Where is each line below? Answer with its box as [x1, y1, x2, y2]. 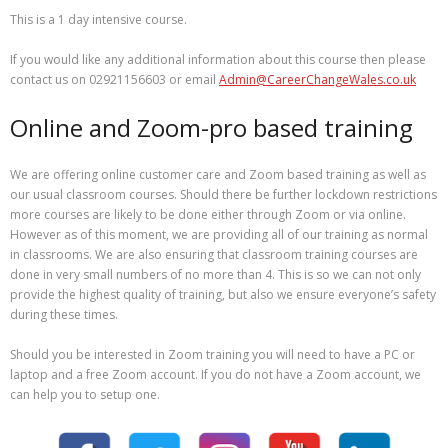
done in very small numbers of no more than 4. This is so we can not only [10, 265, 421, 283]
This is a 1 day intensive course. [10, 10, 187, 28]
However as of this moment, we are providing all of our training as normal [10, 225, 428, 243]
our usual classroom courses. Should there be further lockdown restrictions [10, 185, 437, 203]
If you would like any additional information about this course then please [10, 50, 426, 68]
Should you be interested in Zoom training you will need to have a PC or [10, 345, 415, 363]
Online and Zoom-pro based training [10, 110, 413, 144]
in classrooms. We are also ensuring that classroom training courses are [10, 245, 418, 263]
